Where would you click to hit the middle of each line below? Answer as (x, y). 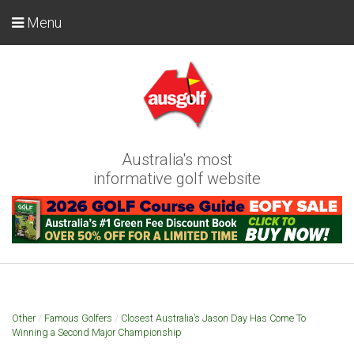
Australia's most (177, 160)
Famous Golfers (78, 318)
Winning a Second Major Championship (97, 332)
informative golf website (177, 179)
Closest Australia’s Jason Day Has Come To (213, 318)
